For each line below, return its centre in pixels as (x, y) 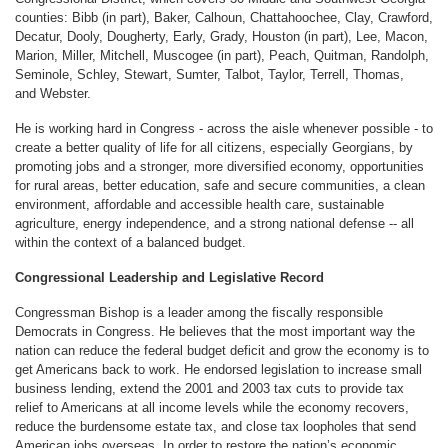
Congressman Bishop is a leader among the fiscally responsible (199, 312)
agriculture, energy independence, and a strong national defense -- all (214, 223)
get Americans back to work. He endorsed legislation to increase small (218, 369)
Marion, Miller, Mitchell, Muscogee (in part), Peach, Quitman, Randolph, (222, 55)
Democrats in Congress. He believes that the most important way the (215, 331)
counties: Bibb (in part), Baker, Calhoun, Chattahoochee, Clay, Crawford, (224, 17)
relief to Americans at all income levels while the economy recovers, (212, 407)
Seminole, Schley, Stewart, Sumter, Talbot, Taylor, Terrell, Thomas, (209, 74)
